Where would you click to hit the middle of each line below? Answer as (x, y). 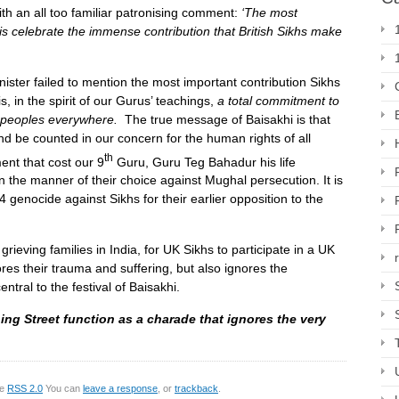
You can (63, 389)
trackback (196, 389)
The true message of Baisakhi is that (228, 119)
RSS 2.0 (25, 389)
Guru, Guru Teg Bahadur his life (204, 162)
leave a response (120, 389)
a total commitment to (278, 100)
